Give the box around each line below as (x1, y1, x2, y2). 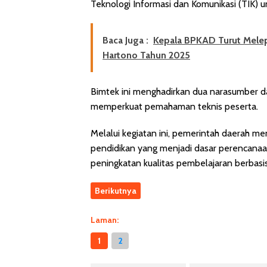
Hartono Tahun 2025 (103, 49, 190, 61)
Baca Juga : (103, 34, 148, 46)
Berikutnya (95, 185, 136, 196)
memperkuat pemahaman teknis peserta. (91, 100, 258, 112)
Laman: (91, 214, 119, 225)
